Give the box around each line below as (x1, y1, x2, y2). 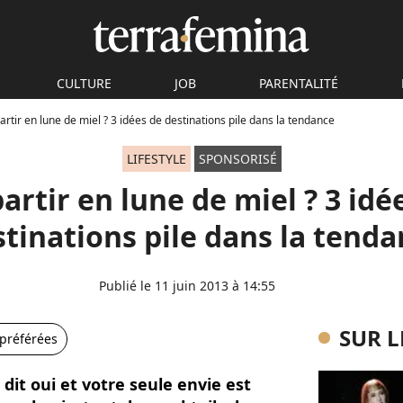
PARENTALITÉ (259, 75, 338, 92)
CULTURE (57, 75, 112, 92)
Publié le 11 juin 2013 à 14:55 (99, 277, 275, 294)
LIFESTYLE (126, 150, 186, 167)
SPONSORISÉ (198, 150, 277, 167)
